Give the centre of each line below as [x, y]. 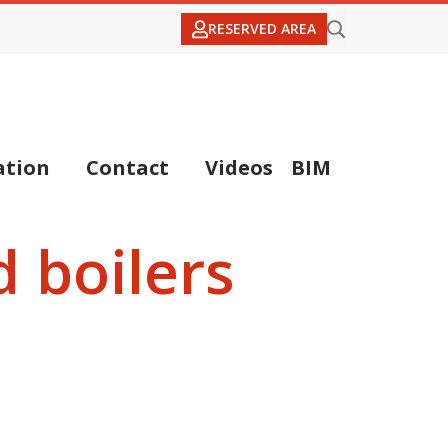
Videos [239, 168]
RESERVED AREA [262, 28]
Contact [127, 168]
